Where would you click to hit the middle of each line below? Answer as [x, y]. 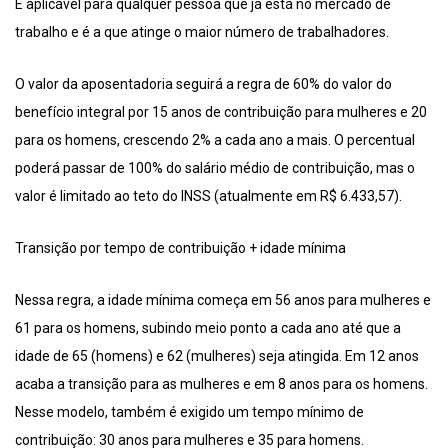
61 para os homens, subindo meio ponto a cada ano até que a [208, 327]
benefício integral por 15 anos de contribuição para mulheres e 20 [221, 111]
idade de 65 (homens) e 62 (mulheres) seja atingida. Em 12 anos [217, 355]
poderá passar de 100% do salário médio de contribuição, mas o [215, 167]
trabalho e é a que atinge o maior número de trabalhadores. [202, 31]
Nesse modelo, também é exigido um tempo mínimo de [189, 411]
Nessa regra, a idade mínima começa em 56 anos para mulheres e [223, 299]
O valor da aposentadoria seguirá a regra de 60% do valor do [203, 83]
